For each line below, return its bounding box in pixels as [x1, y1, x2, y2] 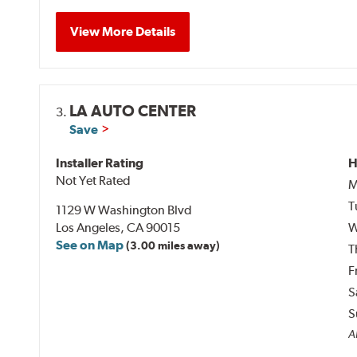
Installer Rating [56, 155, 144, 171]
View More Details [70, 24, 176, 40]
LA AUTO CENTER [69, 101, 197, 121]
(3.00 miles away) [126, 239, 221, 253]
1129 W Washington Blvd [56, 202, 193, 218]
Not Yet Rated [56, 173, 131, 189]
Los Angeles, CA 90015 [56, 220, 181, 236]
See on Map [56, 237, 124, 253]
